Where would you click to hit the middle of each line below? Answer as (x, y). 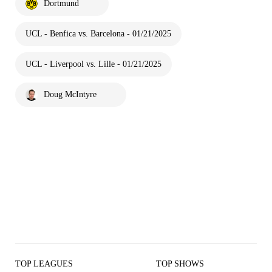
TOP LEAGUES (44, 264)
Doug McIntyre (70, 94)
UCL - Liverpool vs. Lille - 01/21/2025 (93, 64)
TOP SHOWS (180, 264)
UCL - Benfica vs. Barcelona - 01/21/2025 (98, 34)
